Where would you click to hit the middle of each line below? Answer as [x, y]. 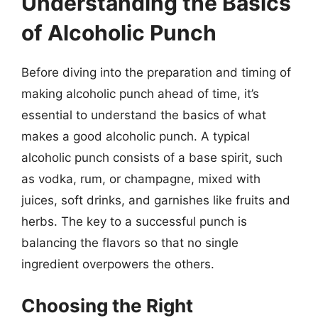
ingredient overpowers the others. [118, 264]
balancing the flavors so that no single [130, 243]
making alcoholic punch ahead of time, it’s [140, 94]
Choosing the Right [107, 305]
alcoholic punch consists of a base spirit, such [152, 158]
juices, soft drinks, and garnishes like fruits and [156, 200]
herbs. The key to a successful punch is [134, 221]
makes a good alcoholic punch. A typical [136, 136]
